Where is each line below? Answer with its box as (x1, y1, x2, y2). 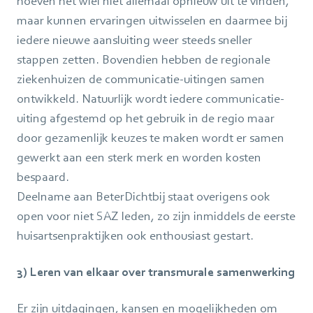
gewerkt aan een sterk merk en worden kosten (17, 150, 261, 164)
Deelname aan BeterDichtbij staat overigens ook (17, 189, 270, 203)
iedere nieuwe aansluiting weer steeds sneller (17, 32, 252, 47)
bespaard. (17, 169, 69, 184)
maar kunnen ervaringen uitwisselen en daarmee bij (17, 13, 287, 27)
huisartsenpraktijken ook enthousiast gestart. (17, 228, 254, 242)
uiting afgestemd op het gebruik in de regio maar (17, 110, 275, 125)
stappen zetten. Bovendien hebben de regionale (17, 52, 270, 66)
